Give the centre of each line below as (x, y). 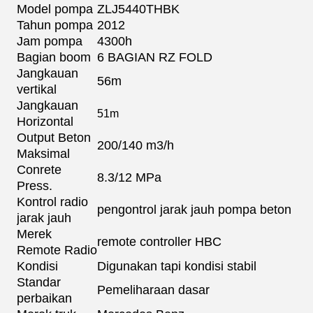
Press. (35, 186)
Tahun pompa (55, 25)
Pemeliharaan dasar (153, 290)
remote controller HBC (159, 242)
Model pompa (55, 9)
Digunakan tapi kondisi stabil (177, 266)
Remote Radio (57, 250)
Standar (39, 282)
